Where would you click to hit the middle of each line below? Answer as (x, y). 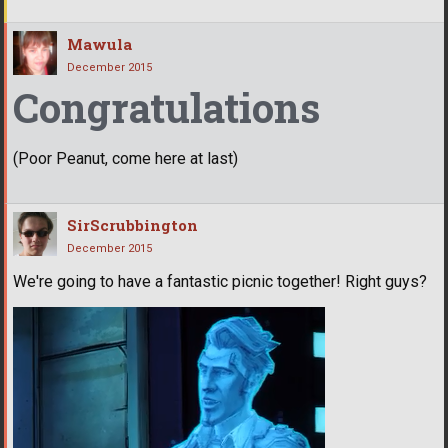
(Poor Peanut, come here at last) (125, 158)
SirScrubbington (132, 224)
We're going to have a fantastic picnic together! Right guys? (220, 281)
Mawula (99, 43)
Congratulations (166, 107)
